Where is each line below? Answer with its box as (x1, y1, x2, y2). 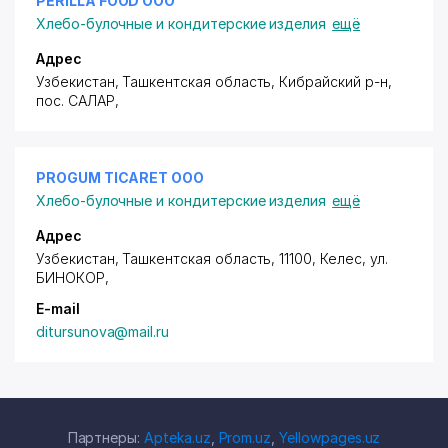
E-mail (36, 300, 80, 317)
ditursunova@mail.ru (36, 323, 170, 340)
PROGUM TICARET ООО (36, 169, 205, 186)
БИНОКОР (36, 269, 105, 286)
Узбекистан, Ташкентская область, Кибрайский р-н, (36, 73, 392, 90)
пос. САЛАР (36, 92, 115, 109)
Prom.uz (218, 429, 272, 446)
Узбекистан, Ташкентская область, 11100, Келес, (36, 250, 370, 267)
